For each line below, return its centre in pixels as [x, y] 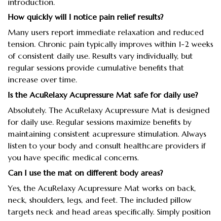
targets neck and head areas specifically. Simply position [109, 212]
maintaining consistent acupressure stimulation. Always [107, 134]
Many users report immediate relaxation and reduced [106, 32]
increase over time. [42, 80]
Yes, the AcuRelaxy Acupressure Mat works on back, [102, 188]
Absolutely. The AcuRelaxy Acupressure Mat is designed [109, 110]
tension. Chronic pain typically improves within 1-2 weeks [110, 44]
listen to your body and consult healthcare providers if [107, 146]
